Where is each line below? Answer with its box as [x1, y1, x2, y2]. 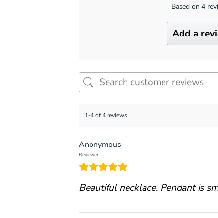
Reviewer [79, 151, 99, 158]
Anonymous [79, 139, 121, 150]
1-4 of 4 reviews [85, 111, 127, 120]
